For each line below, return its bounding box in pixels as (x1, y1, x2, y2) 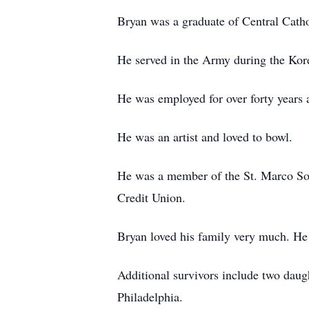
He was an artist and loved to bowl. (117, 128, 292, 145)
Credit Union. (117, 189, 186, 206)
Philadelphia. (117, 288, 183, 305)
